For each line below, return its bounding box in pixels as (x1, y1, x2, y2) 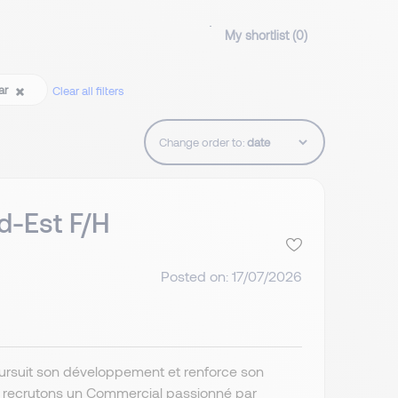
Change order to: (159, 135, 245, 150)
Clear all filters (52, 84, 123, 99)
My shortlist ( (225, 28, 296, 44)
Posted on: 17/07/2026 (160, 267, 302, 284)
